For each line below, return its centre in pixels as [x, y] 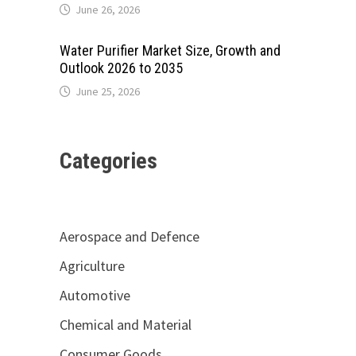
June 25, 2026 [107, 91]
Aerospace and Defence [129, 236]
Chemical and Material [125, 325]
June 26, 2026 [107, 10]
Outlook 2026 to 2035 [121, 68]
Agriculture [92, 266]
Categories [108, 161]
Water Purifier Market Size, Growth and [170, 50]
